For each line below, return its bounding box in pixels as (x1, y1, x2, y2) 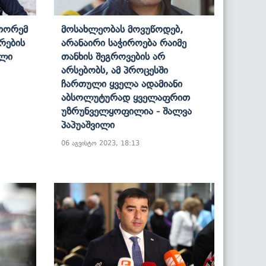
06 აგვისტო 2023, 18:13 (61, 138, 140, 147)
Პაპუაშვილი (61, 118, 115, 131)
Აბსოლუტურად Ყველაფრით (61, 91, 190, 103)
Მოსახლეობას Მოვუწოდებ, (61, 23, 183, 35)
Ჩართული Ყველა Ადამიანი (61, 77, 182, 90)
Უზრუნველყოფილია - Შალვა (61, 104, 192, 117)
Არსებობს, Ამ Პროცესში (61, 64, 168, 76)
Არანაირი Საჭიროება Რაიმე (61, 36, 186, 49)
